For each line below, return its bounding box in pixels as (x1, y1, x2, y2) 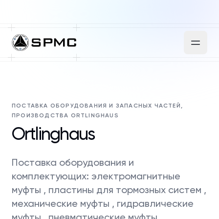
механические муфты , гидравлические (12, 197, 194, 209)
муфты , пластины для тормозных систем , (12, 184, 206, 196)
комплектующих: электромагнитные (12, 170, 180, 182)
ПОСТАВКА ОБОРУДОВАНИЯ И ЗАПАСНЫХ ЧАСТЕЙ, (12, 102, 183, 109)
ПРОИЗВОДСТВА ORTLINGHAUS (12, 112, 119, 119)
